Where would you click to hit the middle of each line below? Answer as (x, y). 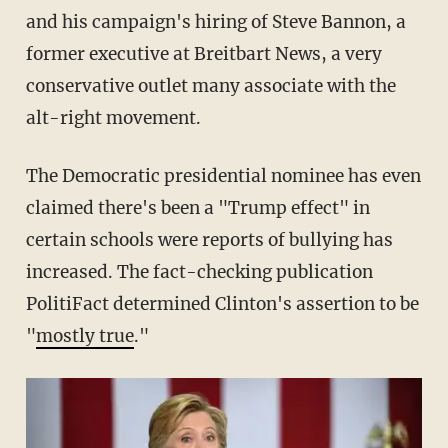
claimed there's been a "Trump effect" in (197, 208)
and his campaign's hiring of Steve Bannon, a (215, 22)
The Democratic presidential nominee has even (223, 176)
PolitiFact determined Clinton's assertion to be (222, 304)
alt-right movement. (113, 118)
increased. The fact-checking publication (199, 272)
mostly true (84, 336)
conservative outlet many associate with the (210, 86)
